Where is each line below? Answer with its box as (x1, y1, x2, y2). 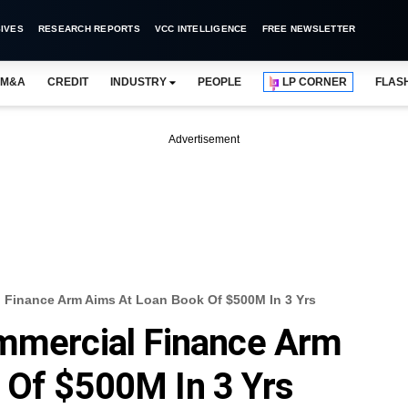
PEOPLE (197, 76, 242, 88)
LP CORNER (282, 76, 348, 88)
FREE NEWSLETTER (261, 24, 356, 34)
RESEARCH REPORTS (37, 24, 140, 34)
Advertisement (168, 133, 240, 146)
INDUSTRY (109, 76, 167, 88)
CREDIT (46, 76, 88, 88)
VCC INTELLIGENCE (154, 24, 248, 34)
